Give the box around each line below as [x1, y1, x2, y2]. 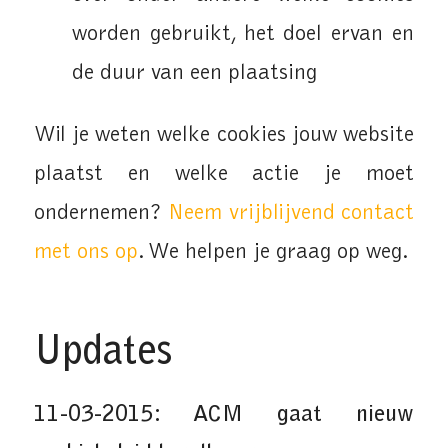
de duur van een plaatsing [71, 62, 317, 86]
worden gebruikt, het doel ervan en [71, 23, 415, 47]
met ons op [33, 241, 138, 265]
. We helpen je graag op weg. [137, 241, 409, 265]
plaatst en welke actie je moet [33, 163, 415, 187]
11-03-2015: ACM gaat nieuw [33, 403, 415, 427]
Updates [33, 334, 172, 375]
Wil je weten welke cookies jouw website [33, 124, 415, 148]
